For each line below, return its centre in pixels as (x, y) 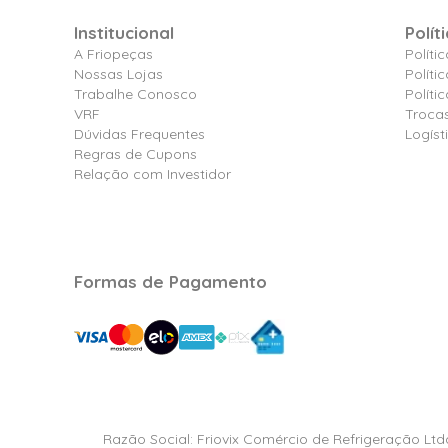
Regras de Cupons (135, 153)
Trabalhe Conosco (135, 93)
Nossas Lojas (118, 73)
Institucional (123, 32)
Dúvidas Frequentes (139, 133)
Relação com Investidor (152, 173)
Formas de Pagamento (170, 281)
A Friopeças (113, 53)
